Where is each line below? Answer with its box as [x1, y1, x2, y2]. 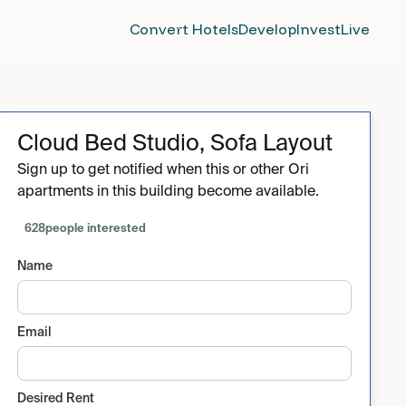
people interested [45, 222, 147, 235]
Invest [296, 20, 341, 38]
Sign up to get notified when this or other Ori [17, 163, 310, 178]
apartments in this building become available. [17, 185, 320, 199]
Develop [238, 20, 296, 38]
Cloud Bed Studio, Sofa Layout [17, 133, 333, 156]
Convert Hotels [130, 20, 238, 38]
